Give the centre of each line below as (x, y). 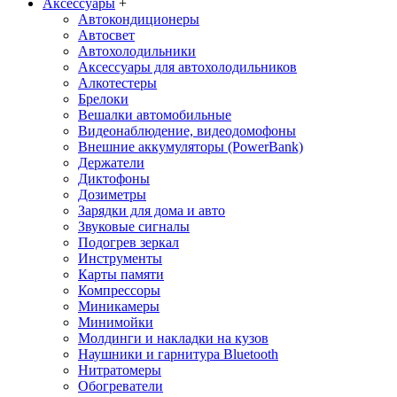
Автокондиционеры (139, 19)
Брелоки (103, 98)
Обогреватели (121, 385)
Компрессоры (119, 290)
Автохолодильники (137, 51)
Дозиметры (112, 194)
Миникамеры (119, 306)
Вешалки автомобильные (155, 114)
